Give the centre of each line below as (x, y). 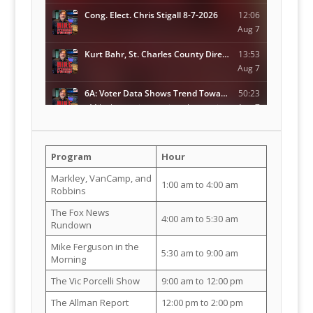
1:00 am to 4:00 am (199, 184)
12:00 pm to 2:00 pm (202, 302)
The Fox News (80, 212)
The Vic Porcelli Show (95, 281)
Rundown (71, 225)
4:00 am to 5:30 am (199, 218)
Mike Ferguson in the (95, 246)
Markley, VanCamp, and (101, 178)
